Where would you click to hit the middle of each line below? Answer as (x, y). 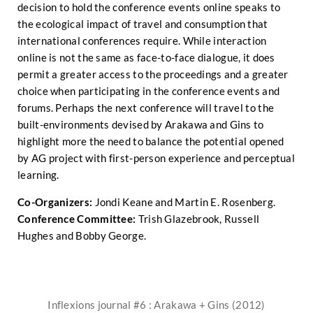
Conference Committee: (78, 219)
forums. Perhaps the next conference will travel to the (146, 108)
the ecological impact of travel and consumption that (143, 24)
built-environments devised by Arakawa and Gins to (141, 124)
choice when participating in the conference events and (149, 91)
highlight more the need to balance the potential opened (151, 141)
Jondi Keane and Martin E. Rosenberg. (185, 202)
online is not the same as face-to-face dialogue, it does (146, 57)
